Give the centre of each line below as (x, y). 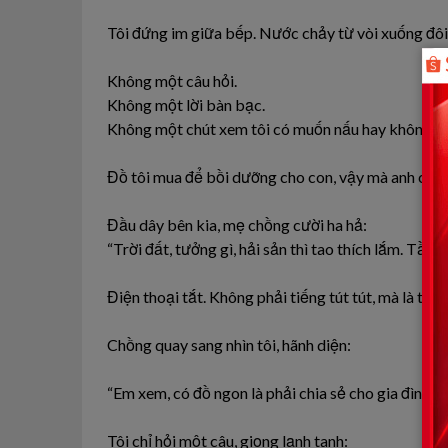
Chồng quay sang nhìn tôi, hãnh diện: (229, 344)
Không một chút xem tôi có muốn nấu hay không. (271, 128)
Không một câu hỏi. (172, 80)
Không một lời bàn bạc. (186, 104)
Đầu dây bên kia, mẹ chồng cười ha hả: (237, 224)
